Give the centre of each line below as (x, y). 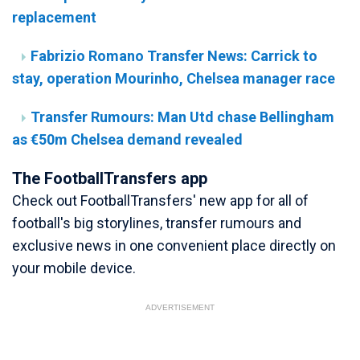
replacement (54, 18)
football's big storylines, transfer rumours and (157, 223)
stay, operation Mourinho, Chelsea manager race (174, 79)
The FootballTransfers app (110, 179)
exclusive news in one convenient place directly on (174, 246)
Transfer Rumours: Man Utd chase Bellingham (182, 117)
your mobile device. (74, 268)
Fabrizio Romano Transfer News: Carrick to (174, 56)
